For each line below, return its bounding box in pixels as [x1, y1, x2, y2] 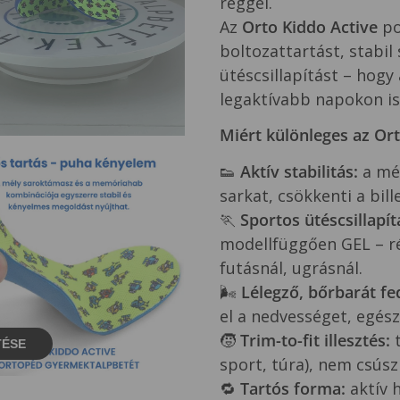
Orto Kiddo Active [241, 15, 378, 37]
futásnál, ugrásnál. [219, 256, 362, 279]
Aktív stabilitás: [239, 160, 358, 182]
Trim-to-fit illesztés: [239, 329, 390, 351]
